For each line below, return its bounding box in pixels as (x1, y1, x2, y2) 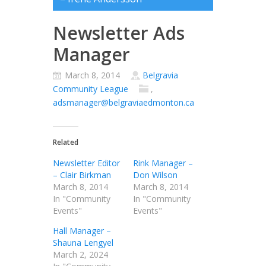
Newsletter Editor (53, 157, 120, 169)
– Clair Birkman (53, 169, 111, 181)
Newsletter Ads (53, 21, 185, 46)
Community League (53, 83, 128, 95)
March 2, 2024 (53, 249, 108, 261)
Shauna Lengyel (53, 237, 113, 249)
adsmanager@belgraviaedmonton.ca (53, 97, 194, 109)
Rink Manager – (133, 157, 193, 169)
